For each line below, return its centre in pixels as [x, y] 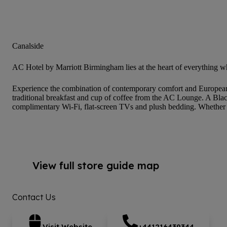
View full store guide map [96, 165]
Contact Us [34, 197]
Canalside [28, 46]
